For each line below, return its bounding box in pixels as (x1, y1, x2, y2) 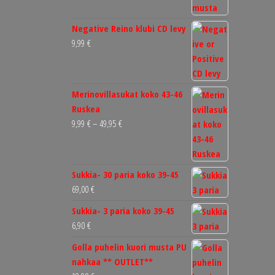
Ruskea (72, 103, 100, 115)
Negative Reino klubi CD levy (72, 22, 186, 35)
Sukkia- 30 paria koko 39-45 (72, 168, 179, 181)
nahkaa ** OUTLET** (72, 255, 153, 268)
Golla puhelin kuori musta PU (72, 241, 187, 254)
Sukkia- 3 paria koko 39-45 (72, 204, 174, 217)
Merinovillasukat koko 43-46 (72, 88, 182, 101)
